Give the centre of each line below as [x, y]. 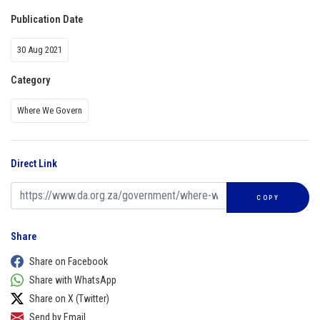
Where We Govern [50, 110]
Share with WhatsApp [73, 280]
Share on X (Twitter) [69, 298]
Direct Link [34, 164]
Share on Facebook [69, 261]
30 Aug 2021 [40, 49]
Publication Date [47, 19]
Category [30, 80]
